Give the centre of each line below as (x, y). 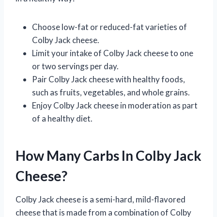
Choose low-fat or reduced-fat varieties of (109, 27)
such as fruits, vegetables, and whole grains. (111, 92)
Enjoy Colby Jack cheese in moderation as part (115, 105)
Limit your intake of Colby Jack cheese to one (113, 53)
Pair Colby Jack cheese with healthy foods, (108, 79)
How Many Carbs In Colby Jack (108, 155)
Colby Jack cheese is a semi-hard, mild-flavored (101, 199)
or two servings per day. (75, 66)
